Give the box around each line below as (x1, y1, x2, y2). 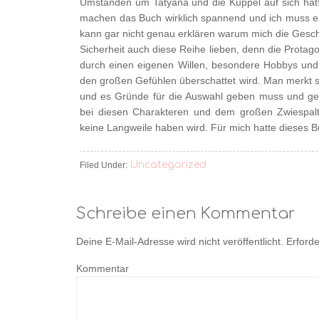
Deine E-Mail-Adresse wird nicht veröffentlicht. (76, 236, 283, 247)
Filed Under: (80, 160, 130, 170)
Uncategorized (130, 159, 206, 170)
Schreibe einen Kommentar (76, 205, 295, 222)
